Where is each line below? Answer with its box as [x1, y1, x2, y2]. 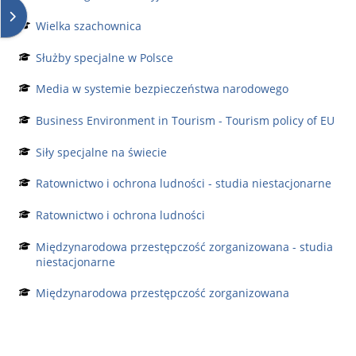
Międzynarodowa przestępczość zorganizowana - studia [35, 238, 333, 254]
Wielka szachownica [35, 18, 141, 34]
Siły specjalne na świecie [35, 144, 167, 160]
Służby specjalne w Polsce [35, 49, 173, 65]
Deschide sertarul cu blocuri [8, 7, 159, 23]
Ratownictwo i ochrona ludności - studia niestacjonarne [35, 176, 331, 192]
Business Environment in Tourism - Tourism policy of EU [35, 113, 335, 129]
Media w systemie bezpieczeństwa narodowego [35, 81, 288, 97]
